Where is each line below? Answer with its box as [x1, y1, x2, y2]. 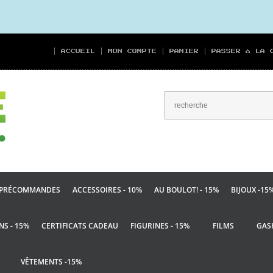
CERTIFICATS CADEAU [41, 221, 118, 232]
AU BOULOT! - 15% [154, 185, 219, 196]
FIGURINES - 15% [130, 221, 190, 232]
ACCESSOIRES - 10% [73, 185, 142, 196]
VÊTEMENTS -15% [21, 257, 82, 268]
